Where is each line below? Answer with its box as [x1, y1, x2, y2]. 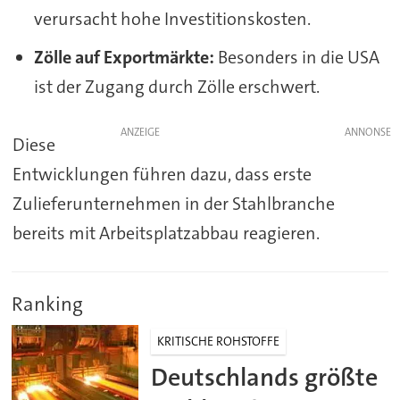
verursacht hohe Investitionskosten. [33, 7, 311, 31]
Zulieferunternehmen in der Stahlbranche [12, 192, 335, 216]
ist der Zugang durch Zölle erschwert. [33, 75, 320, 99]
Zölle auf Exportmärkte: [33, 46, 214, 70]
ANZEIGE [120, 125, 160, 140]
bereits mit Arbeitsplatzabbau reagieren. [12, 221, 320, 246]
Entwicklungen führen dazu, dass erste [12, 162, 312, 187]
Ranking [12, 290, 84, 317]
